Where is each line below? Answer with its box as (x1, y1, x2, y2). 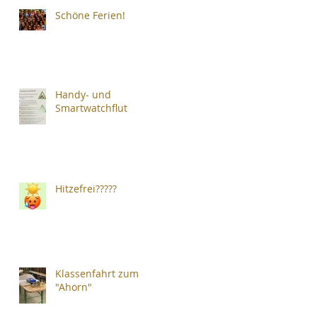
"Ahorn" (55, 280, 92, 294)
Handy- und (55, 88, 111, 101)
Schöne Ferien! (55, 8, 125, 22)
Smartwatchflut (55, 101, 127, 115)
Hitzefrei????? (55, 182, 117, 195)
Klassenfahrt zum (55, 267, 139, 280)
